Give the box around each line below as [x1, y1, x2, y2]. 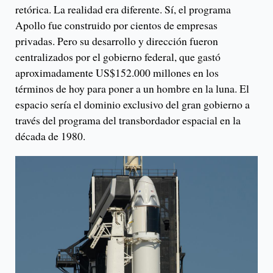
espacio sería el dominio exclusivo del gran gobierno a [15, 97, 250, 112]
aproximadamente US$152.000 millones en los [15, 65, 219, 80]
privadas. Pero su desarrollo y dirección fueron [15, 34, 218, 49]
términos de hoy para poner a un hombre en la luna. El [15, 81, 249, 96]
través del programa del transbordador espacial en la [15, 113, 241, 128]
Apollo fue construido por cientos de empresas [15, 18, 218, 33]
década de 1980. [15, 129, 85, 144]
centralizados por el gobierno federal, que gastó [15, 49, 221, 65]
